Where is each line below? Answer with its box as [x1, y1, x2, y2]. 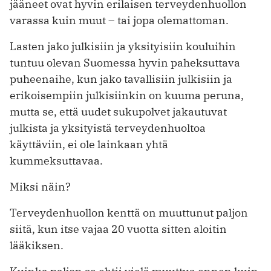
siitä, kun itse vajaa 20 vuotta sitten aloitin [10, 221, 227, 236]
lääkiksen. [10, 238, 64, 252]
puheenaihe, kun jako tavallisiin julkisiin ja [10, 71, 232, 86]
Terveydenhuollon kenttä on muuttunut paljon [10, 205, 248, 220]
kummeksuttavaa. [10, 153, 103, 168]
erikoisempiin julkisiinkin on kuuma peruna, [10, 88, 244, 102]
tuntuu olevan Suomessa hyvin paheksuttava [10, 55, 240, 70]
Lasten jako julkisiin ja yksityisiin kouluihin [10, 39, 236, 53]
